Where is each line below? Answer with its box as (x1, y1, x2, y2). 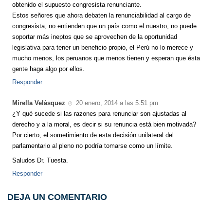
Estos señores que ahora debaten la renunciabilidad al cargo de (12, 12, 191, 19)
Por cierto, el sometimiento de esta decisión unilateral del (12, 131, 174, 139)
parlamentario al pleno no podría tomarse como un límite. (12, 142, 173, 149)
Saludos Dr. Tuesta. (12, 156, 68, 164)
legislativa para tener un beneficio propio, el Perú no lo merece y (12, 44, 193, 52)
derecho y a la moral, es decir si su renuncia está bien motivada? (12, 120, 196, 128)
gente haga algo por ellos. (12, 65, 85, 73)
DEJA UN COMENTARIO (7, 192, 107, 202)
